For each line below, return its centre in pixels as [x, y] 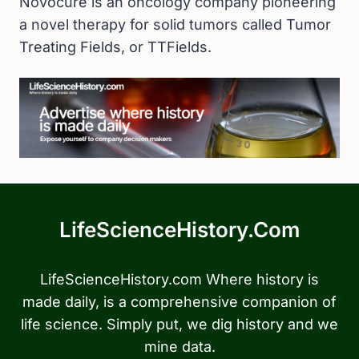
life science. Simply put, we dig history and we [179, 325]
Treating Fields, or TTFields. [115, 47]
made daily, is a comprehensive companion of [179, 302]
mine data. [179, 347]
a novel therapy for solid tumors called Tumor [175, 24]
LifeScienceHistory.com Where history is [179, 280]
